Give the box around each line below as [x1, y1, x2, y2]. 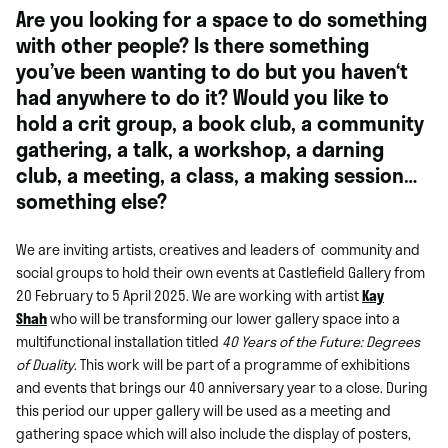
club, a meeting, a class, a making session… [16, 159, 417, 191]
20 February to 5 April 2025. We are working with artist [16, 285, 362, 307]
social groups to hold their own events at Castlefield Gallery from [16, 262, 425, 284]
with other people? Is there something [16, 29, 369, 61]
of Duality [16, 354, 74, 376]
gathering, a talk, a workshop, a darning [16, 133, 384, 165]
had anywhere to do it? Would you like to [16, 81, 389, 113]
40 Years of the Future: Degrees [222, 331, 420, 353]
